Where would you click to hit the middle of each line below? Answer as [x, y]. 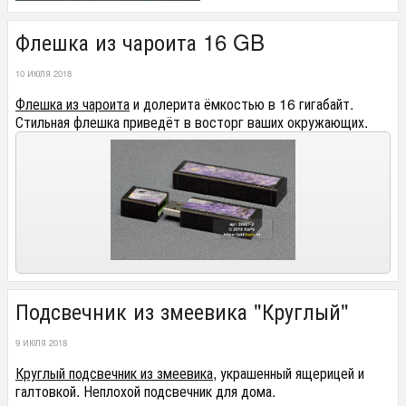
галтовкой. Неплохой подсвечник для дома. [145, 391]
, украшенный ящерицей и [289, 373]
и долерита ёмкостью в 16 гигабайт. [242, 103]
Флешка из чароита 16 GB [140, 41]
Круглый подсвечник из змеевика [114, 373]
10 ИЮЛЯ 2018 [43, 73]
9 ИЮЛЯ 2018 [41, 343]
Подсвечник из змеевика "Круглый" [182, 311]
